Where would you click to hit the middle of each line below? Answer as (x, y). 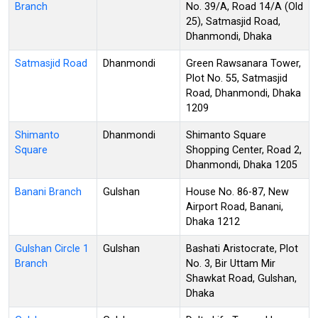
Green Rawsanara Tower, (243, 63)
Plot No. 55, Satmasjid (237, 78)
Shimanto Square (226, 135)
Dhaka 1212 (213, 221)
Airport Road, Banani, (235, 207)
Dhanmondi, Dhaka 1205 (242, 165)
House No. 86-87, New (237, 192)
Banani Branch (48, 192)
